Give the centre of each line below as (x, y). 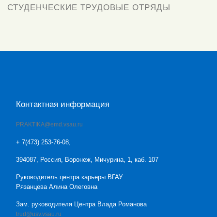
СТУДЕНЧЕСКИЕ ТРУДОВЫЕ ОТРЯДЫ (89, 8)
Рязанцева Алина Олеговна (57, 187)
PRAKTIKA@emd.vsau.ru (49, 124)
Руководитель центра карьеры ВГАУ (69, 177)
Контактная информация (63, 104)
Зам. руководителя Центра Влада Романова (81, 204)
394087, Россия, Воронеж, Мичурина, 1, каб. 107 (87, 159)
